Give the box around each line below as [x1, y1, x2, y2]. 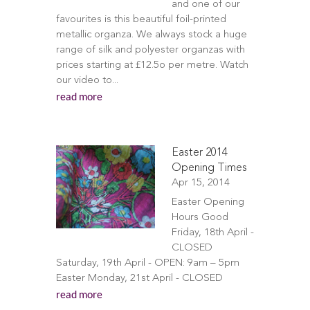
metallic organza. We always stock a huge [55, 30, 247, 40]
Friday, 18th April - [171, 228, 254, 238]
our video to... [55, 75, 118, 86]
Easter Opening [171, 197, 244, 208]
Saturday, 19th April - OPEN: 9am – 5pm [55, 258, 239, 268]
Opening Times [171, 163, 247, 174]
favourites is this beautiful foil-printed [55, 15, 226, 25]
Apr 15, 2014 [171, 178, 230, 188]
